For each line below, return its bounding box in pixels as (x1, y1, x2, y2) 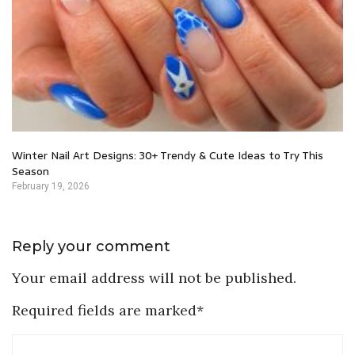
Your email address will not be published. (12, 269, 296, 288)
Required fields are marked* (12, 301, 204, 320)
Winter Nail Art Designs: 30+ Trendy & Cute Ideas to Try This (12, 147, 323, 165)
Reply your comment (12, 238, 170, 256)
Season (12, 162, 49, 181)
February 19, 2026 (12, 181, 90, 193)
